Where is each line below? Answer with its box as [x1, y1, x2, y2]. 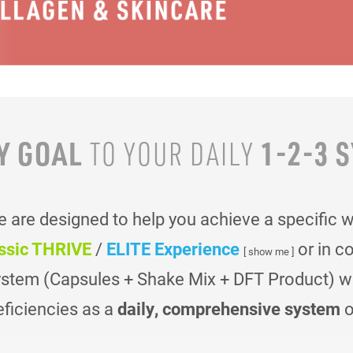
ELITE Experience [106, 236, 240, 260]
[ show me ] [243, 243, 294, 258]
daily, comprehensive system [117, 296, 340, 320]
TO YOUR [84, 133, 190, 173]
